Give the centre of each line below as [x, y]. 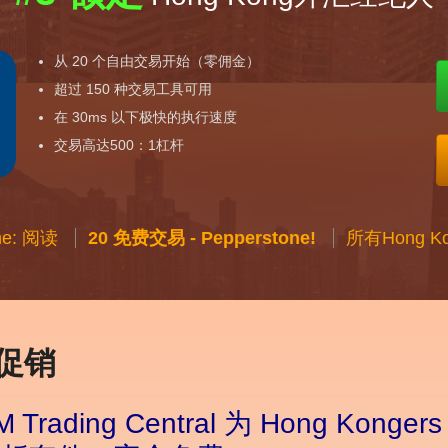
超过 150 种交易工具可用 [133, 89]
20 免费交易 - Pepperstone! [202, 238]
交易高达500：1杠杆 [119, 145]
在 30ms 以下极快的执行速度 [146, 117]
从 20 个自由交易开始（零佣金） [157, 61]
